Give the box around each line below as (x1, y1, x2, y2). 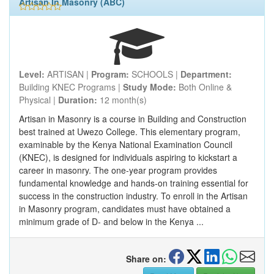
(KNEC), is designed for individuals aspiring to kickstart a (19, 151, 237, 163)
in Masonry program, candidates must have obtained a (19, 202, 231, 215)
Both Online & (176, 81, 232, 93)
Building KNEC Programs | (19, 81, 123, 93)
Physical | (19, 94, 58, 106)
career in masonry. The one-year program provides (19, 164, 217, 176)
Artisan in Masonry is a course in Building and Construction (19, 113, 246, 125)
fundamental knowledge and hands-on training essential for (19, 177, 248, 189)
